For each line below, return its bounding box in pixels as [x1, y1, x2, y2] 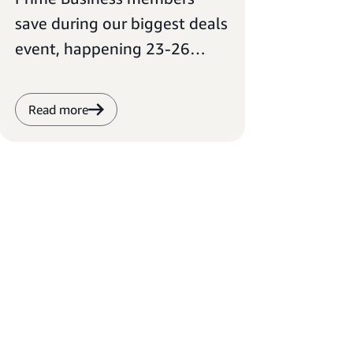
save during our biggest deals [14, 14, 228, 32]
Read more [28, 102, 88, 117]
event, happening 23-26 [14, 39, 190, 58]
